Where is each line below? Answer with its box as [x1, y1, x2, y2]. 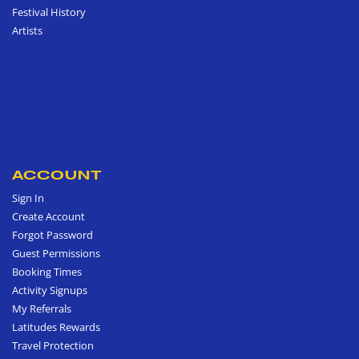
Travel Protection [12, 337, 94, 353]
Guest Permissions [12, 245, 100, 260]
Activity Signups [12, 282, 87, 297]
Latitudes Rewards [12, 319, 100, 334]
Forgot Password [12, 227, 93, 242]
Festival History [12, 4, 86, 19]
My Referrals [12, 301, 71, 316]
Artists [12, 22, 42, 38]
